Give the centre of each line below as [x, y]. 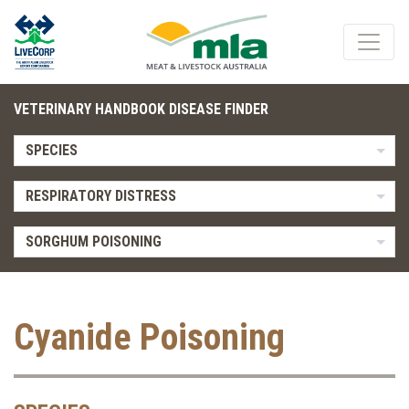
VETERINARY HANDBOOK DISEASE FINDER [141, 109]
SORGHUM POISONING [93, 241]
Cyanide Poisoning [149, 337]
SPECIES [51, 150]
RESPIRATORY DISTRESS [100, 196]
